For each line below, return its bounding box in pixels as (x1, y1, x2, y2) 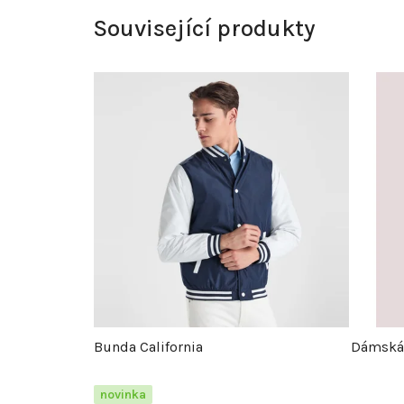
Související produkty (93, 14, 316, 43)
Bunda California (94, 337, 203, 355)
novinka (100, 386, 146, 402)
